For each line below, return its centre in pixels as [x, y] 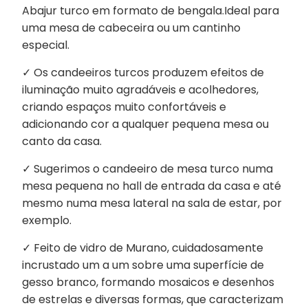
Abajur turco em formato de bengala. [123, 10]
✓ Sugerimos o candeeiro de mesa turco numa [147, 168]
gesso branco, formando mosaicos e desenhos [148, 282]
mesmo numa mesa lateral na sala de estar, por [152, 203]
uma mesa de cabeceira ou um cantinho [131, 27]
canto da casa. [62, 141]
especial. [45, 45]
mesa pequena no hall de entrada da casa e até [151, 186]
